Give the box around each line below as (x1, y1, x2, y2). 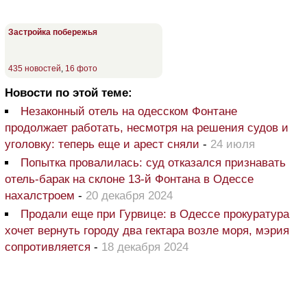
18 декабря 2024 (101, 241, 188, 254)
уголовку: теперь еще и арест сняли (5, 138, 199, 151)
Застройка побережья (8, 27, 97, 38)
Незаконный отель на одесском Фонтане (21, 105, 237, 119)
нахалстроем (5, 189, 75, 203)
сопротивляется (5, 241, 90, 254)
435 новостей (8, 64, 61, 74)
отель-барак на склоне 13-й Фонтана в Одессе (5, 173, 254, 186)
